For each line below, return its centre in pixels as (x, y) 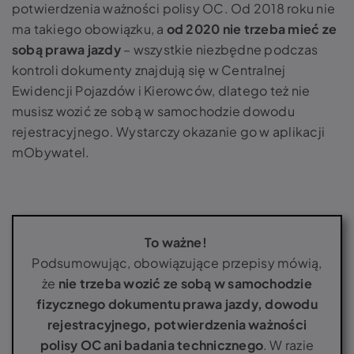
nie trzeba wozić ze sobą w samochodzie (185, 283)
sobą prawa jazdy (66, 49)
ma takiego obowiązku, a (89, 29)
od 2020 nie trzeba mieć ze (252, 29)
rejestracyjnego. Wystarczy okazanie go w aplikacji (168, 132)
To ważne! (177, 242)
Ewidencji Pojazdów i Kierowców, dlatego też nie (161, 90)
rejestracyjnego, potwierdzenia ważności (177, 324)
